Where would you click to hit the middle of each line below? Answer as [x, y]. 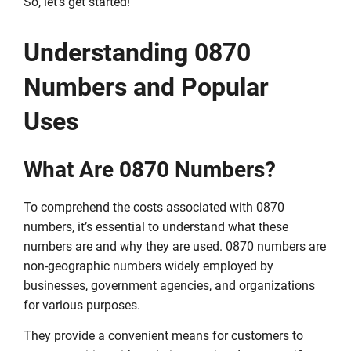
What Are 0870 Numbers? [150, 169]
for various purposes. [82, 305]
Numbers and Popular [146, 87]
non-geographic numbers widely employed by [148, 266]
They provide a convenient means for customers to [163, 335]
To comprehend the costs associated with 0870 [154, 207]
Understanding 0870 [137, 52]
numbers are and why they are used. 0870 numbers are [175, 246]
